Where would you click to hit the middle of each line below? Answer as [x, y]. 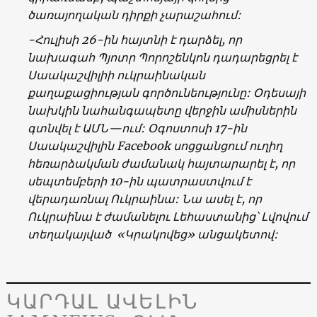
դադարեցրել [250, 57]
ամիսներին [262, 110]
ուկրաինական [161, 75]
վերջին [204, 110]
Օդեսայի [279, 92]
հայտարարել [226, 163]
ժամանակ [152, 163]
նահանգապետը [131, 110]
